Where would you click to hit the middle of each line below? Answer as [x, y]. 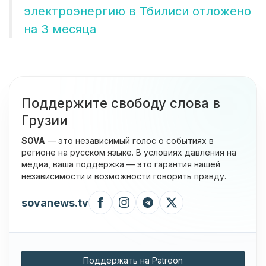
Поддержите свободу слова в [121, 103]
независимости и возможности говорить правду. [124, 176]
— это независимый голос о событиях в [129, 141]
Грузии [45, 121]
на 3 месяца [60, 29]
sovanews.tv [55, 202]
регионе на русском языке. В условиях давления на [129, 153]
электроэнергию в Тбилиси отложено [137, 12]
